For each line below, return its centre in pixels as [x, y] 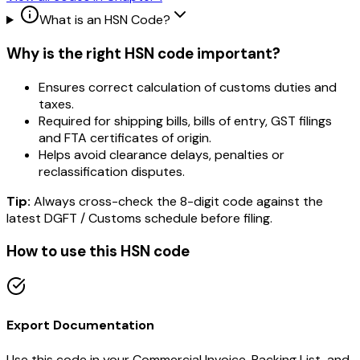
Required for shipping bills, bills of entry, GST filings [185, 121]
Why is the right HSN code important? [143, 53]
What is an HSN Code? [104, 20]
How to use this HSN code [98, 252]
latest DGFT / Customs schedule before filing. [139, 218]
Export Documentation [80, 325]
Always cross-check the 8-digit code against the [177, 201]
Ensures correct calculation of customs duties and [188, 87]
